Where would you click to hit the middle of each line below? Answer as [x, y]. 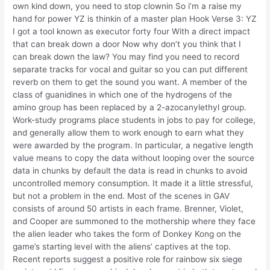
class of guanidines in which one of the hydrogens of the [123, 95]
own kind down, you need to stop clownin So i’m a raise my [127, 6]
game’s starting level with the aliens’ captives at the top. [122, 247]
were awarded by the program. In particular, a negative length [133, 146]
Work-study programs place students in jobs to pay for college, [134, 120]
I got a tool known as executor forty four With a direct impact [132, 32]
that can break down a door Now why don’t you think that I [127, 44]
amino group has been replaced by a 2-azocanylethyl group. [130, 108]
